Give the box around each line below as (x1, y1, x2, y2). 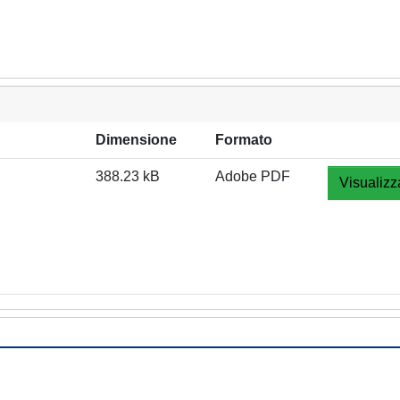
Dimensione (96, 132, 177, 147)
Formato (215, 132, 272, 147)
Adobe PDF (215, 169, 290, 184)
